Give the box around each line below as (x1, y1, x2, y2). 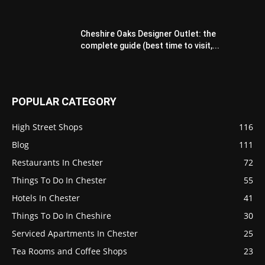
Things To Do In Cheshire (12, 209, 111, 221)
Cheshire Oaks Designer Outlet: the (80, 28, 216, 38)
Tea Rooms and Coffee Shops (12, 245, 127, 257)
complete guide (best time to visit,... (80, 40, 219, 50)
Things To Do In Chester (12, 174, 106, 186)
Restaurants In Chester (12, 156, 103, 168)
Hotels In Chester (12, 192, 80, 203)
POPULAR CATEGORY (12, 95, 117, 108)
